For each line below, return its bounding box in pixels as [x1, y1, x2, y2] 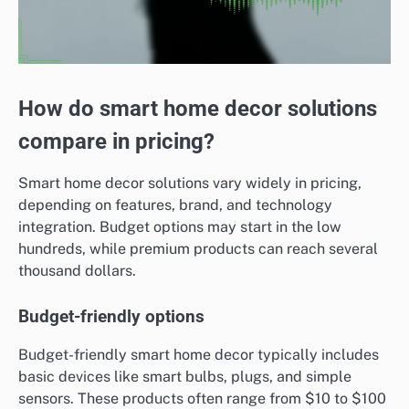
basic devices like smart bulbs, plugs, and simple [18, 368, 351, 386]
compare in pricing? [18, 129, 215, 155]
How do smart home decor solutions [18, 96, 377, 122]
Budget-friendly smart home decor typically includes [18, 346, 379, 364]
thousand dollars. [18, 262, 136, 280]
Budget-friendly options [18, 307, 204, 328]
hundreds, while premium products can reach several [18, 240, 378, 258]
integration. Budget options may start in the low [18, 218, 341, 236]
